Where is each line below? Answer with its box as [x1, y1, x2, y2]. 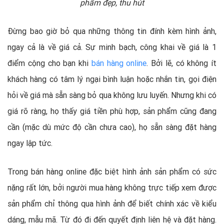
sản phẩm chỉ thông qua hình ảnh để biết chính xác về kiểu [7, 198, 216, 208]
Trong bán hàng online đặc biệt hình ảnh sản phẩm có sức [7, 166, 216, 176]
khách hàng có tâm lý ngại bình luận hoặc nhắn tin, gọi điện [7, 73, 216, 84]
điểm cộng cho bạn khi [7, 57, 91, 68]
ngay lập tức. [7, 137, 52, 148]
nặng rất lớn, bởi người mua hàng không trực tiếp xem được [7, 182, 216, 192]
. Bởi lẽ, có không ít [146, 57, 216, 68]
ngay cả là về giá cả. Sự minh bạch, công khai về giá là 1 [7, 41, 216, 52]
